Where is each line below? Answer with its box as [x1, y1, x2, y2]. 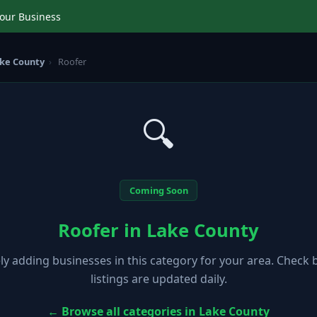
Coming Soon [129, 183, 188, 197]
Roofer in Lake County [58, 217, 259, 243]
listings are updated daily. [90, 270, 227, 287]
